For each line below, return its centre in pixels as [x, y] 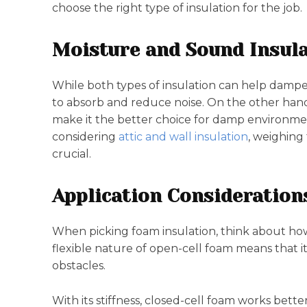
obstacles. [79, 266]
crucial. [72, 154]
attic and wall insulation [183, 137]
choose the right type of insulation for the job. [177, 8]
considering [85, 137]
